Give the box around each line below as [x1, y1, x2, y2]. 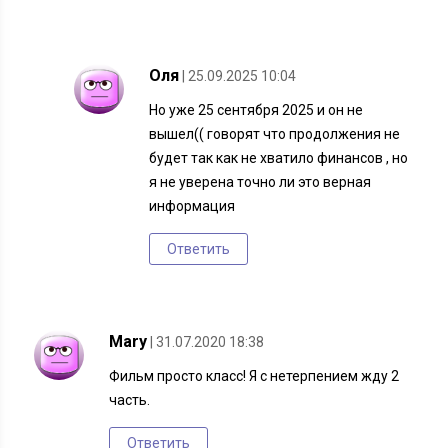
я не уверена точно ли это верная [149, 174, 372, 191]
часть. [109, 392, 151, 409]
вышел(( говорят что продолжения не [149, 126, 401, 143]
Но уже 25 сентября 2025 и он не [149, 102, 364, 119]
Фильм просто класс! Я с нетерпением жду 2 [109, 368, 400, 385]
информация [149, 198, 236, 215]
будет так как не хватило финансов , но [149, 150, 409, 167]
